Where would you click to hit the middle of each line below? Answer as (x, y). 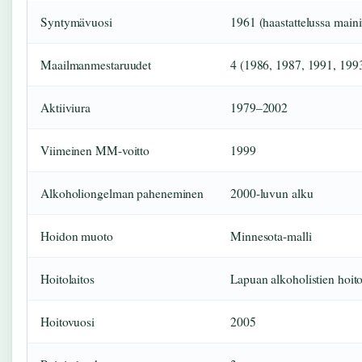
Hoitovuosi (67, 321)
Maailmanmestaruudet (96, 64)
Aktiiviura (65, 107)
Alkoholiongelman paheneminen (122, 193)
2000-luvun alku (272, 193)
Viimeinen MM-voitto (95, 150)
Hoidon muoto (77, 236)
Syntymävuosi (76, 21)
